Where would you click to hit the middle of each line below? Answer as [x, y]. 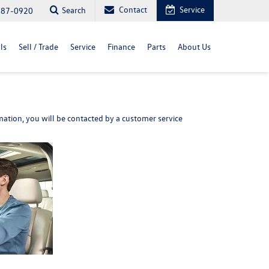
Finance [121, 47]
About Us [194, 47]
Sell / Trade [38, 47]
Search [74, 10]
